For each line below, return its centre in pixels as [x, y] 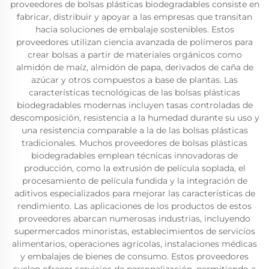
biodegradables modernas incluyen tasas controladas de [134, 105]
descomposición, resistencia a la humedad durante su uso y [134, 118]
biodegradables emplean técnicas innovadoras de [134, 156]
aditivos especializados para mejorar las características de [134, 193]
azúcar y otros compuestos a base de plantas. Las [134, 80]
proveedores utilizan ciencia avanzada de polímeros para [134, 42]
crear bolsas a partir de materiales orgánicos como [134, 55]
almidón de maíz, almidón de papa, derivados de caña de [134, 67]
